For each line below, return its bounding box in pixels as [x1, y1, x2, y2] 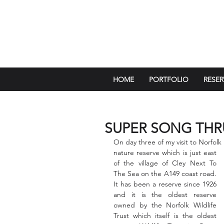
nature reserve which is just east [113, 148, 216, 157]
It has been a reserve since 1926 [113, 179, 216, 188]
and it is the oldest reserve [113, 190, 216, 199]
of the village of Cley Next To [113, 158, 216, 167]
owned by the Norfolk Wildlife [113, 200, 216, 209]
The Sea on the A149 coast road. [113, 169, 216, 178]
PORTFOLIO [149, 75, 188, 84]
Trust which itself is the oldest [113, 211, 216, 220]
